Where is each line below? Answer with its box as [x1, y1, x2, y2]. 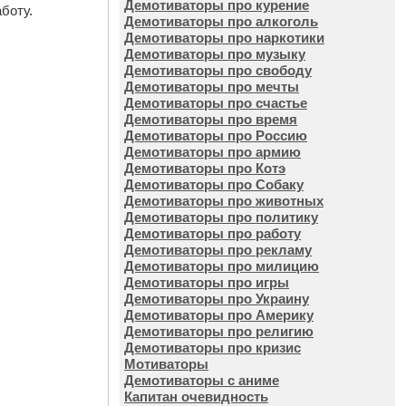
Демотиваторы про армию [124, 144, 301, 159]
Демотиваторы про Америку [124, 307, 314, 323]
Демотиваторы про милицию [124, 258, 319, 274]
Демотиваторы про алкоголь [124, 14, 318, 29]
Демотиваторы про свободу [124, 63, 312, 78]
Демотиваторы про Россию [124, 128, 307, 143]
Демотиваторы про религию [124, 324, 314, 339]
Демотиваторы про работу [124, 226, 301, 241]
